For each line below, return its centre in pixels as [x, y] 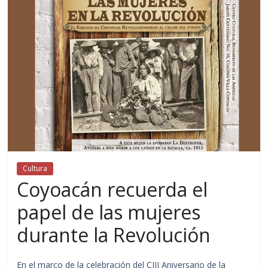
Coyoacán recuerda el [112, 189]
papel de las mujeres [109, 212]
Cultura [35, 168]
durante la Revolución [114, 234]
